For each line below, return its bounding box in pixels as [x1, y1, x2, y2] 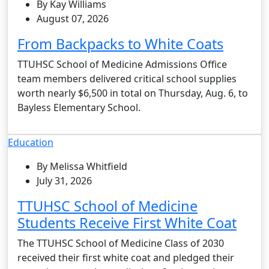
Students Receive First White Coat [17, 213, 237, 232]
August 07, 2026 [37, 11, 109, 25]
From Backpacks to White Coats [17, 34, 223, 53]
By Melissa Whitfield [37, 159, 127, 173]
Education [8, 135, 53, 149]
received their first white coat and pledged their [17, 250, 234, 264]
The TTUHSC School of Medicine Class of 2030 [17, 236, 224, 250]
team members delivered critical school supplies [17, 71, 237, 85]
